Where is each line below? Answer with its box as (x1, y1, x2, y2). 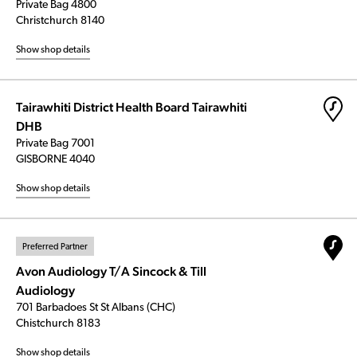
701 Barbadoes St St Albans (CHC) (16, 302, 175, 314)
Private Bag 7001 (16, 138, 95, 150)
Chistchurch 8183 (16, 318, 100, 330)
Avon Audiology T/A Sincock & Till (16, 264, 206, 279)
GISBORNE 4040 (16, 154, 95, 166)
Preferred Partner (22, 243, 88, 252)
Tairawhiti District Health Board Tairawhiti (16, 100, 247, 115)
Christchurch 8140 (16, 15, 104, 27)
